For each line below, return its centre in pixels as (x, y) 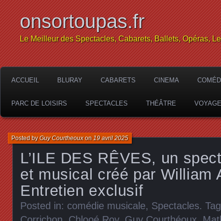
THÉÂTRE (161, 103)
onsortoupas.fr (82, 21)
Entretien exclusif (82, 191)
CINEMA (166, 80)
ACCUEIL (25, 80)
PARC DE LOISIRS (39, 103)
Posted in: (44, 206)
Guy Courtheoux (61, 138)
